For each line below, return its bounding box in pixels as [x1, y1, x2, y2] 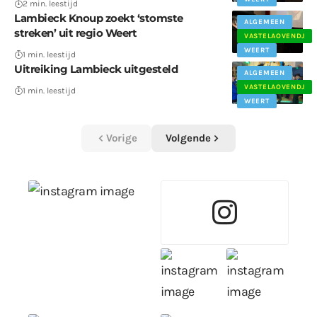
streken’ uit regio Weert [14, 26, 137, 40]
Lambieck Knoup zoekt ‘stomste [14, 11, 183, 25]
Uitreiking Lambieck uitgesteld [14, 62, 178, 76]
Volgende [166, 132, 211, 145]
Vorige [106, 132, 137, 145]
